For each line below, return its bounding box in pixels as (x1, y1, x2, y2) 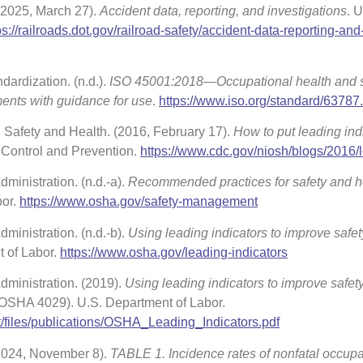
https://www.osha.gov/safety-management (19, 194, 258, 209)
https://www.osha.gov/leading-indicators (60, 245, 288, 259)
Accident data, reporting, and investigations (100, 4, 347, 19)
